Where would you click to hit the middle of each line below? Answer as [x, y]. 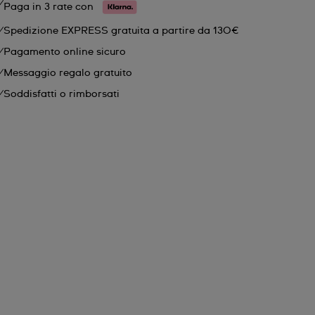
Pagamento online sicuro [65, 52]
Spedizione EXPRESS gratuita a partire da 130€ [122, 31]
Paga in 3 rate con [50, 7]
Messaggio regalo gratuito [68, 73]
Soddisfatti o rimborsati [62, 94]
